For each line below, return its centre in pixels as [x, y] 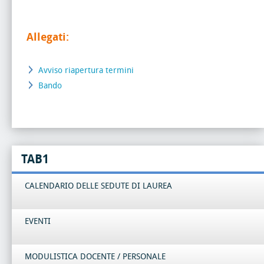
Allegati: [48, 37]
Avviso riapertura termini [86, 70]
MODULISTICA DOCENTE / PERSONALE [95, 256]
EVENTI [38, 221]
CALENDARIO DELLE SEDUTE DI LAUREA [98, 186]
